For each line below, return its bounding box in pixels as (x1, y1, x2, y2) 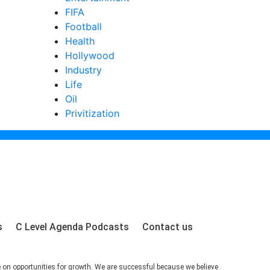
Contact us (142, 221, 193, 233)
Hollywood (65, 49, 115, 61)
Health (65, 35, 95, 47)
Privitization (65, 107, 119, 119)
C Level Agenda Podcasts (15, 221, 129, 233)
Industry (65, 64, 102, 76)
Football (65, 20, 102, 33)
